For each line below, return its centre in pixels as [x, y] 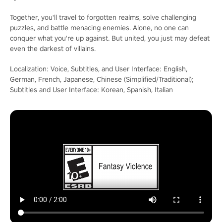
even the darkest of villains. [53, 48]
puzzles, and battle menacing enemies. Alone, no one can [99, 28]
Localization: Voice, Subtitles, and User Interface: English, [99, 69]
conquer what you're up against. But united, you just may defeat [110, 38]
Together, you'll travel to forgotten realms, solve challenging [103, 17]
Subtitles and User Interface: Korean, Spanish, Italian [91, 89]
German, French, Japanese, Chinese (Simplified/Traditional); [102, 79]
